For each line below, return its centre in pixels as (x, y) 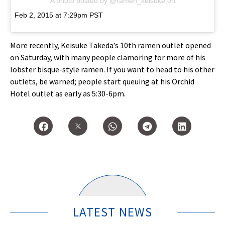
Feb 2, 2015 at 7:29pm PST (59, 15)
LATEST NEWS (113, 212)
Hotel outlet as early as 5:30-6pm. (69, 93)
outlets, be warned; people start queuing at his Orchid (102, 81)
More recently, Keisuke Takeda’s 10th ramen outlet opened (110, 45)
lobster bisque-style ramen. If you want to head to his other (112, 69)
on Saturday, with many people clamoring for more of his (108, 57)
